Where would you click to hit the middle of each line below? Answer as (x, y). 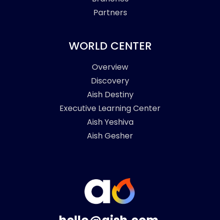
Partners (110, 13)
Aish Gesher (110, 136)
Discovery (110, 81)
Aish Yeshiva (110, 122)
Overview (110, 67)
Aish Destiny (110, 95)
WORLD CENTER (110, 46)
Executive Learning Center (110, 109)
